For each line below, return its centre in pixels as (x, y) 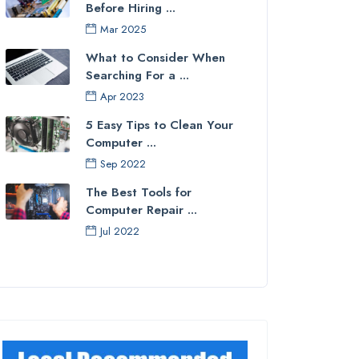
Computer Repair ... (141, 210)
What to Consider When (155, 58)
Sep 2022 (123, 164)
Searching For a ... (137, 75)
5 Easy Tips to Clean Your (159, 125)
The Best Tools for (139, 192)
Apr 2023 (122, 97)
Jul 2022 (120, 231)
